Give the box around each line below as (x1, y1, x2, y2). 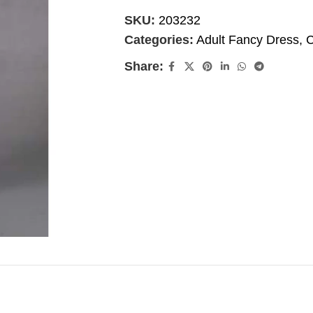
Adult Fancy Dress (196, 33, 299, 47)
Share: (124, 59, 163, 73)
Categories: (124, 33, 194, 47)
